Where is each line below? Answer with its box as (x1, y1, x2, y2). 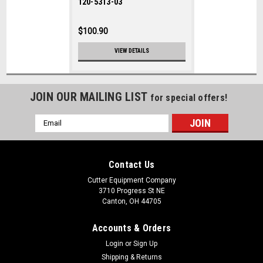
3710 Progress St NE (98, 186, 165, 195)
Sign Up (133, 239, 158, 248)
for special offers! (150, 92, 228, 103)
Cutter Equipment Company (87, 176, 176, 184)
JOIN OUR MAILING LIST (29, 89, 151, 104)
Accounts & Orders (92, 222, 171, 234)
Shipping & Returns (101, 252, 162, 261)
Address (35, 127, 66, 137)
